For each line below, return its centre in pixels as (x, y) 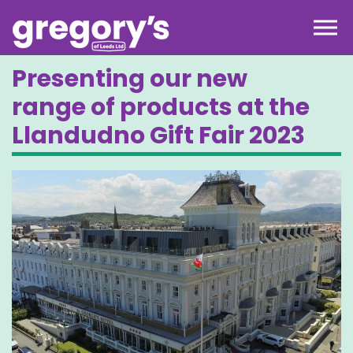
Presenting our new (130, 79)
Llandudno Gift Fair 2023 (158, 136)
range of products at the (161, 107)
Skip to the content (176, 14)
